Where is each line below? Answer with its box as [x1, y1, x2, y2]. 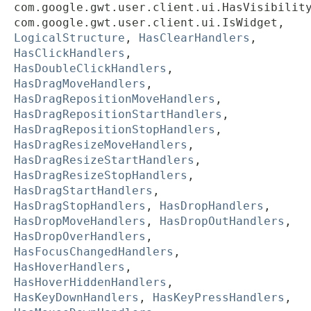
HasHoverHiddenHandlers [14, 276, 167, 289]
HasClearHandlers [139, 31, 250, 45]
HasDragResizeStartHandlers [14, 153, 194, 167]
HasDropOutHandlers [160, 215, 285, 228]
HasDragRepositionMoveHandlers [14, 92, 215, 106]
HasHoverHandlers [14, 260, 125, 274]
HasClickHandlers [14, 47, 125, 60]
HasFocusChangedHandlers [14, 245, 174, 259]
